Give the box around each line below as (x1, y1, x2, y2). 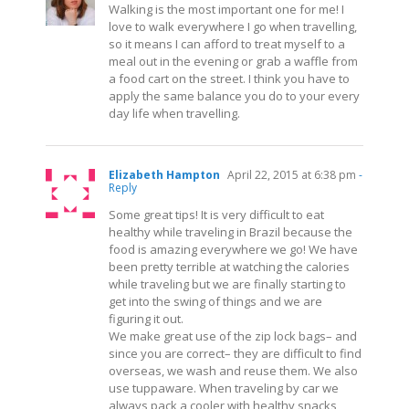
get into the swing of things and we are (109, 292, 322, 309)
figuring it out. (109, 309, 184, 327)
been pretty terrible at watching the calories (109, 257, 350, 275)
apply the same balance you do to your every (109, 87, 360, 104)
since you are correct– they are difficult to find (109, 344, 362, 362)
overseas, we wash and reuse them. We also (109, 362, 358, 379)
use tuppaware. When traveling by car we (109, 379, 339, 396)
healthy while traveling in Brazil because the (109, 223, 352, 240)
